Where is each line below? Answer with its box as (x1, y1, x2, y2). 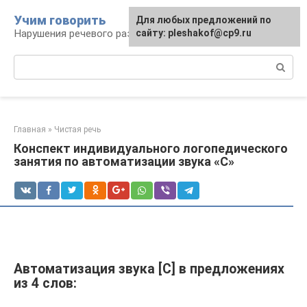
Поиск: (14, 56, 46, 68)
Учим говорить (14, 13, 106, 27)
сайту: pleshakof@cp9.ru (136, 27, 251, 38)
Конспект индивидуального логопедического (14, 141, 288, 156)
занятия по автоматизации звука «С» (14, 154, 234, 169)
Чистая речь (54, 125, 101, 134)
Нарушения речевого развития (14, 27, 160, 40)
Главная (14, 125, 46, 134)
